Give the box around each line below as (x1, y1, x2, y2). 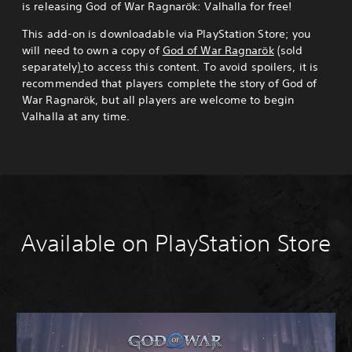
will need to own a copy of (22, 43, 163, 58)
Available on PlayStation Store (21, 229, 331, 258)
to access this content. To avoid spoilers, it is (83, 60, 319, 75)
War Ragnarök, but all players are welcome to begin (22, 93, 295, 108)
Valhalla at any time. (22, 109, 130, 124)
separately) (22, 60, 81, 75)
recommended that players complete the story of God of (22, 76, 317, 91)
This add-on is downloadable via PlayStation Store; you (22, 27, 311, 42)
